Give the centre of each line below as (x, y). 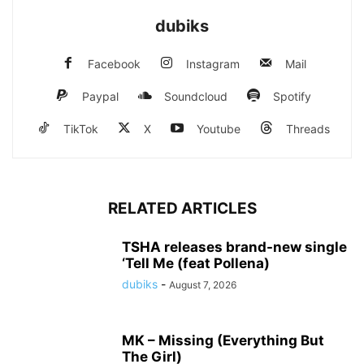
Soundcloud (196, 96)
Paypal (100, 96)
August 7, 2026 (203, 284)
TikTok (81, 128)
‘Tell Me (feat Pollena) (196, 263)
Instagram (212, 63)
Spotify (292, 96)
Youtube (219, 128)
